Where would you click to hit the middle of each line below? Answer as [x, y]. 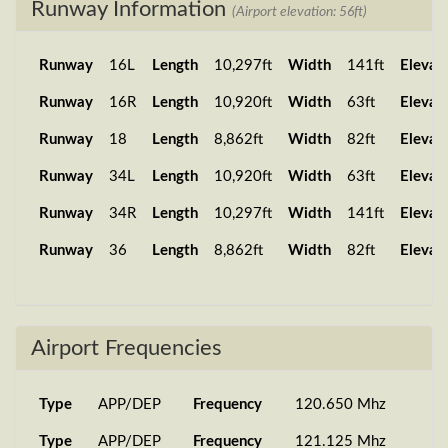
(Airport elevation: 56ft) [299, 11]
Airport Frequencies [126, 348]
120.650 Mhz [340, 404]
